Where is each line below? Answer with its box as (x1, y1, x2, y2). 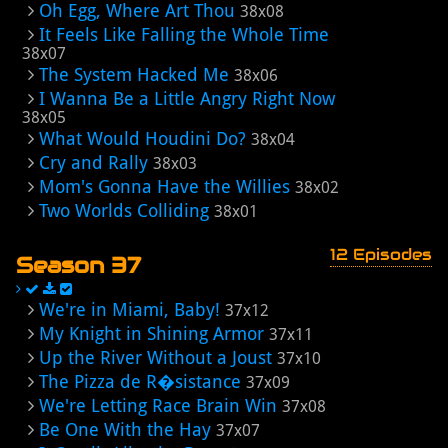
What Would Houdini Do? (39, 128, 246, 149)
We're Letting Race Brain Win (39, 395, 277, 416)
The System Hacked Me (39, 64, 229, 85)
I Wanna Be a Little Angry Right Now (39, 88, 335, 109)
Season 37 (16, 251, 141, 279)
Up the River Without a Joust (39, 347, 272, 368)
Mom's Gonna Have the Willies (39, 176, 290, 197)
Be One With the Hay (39, 419, 211, 440)
